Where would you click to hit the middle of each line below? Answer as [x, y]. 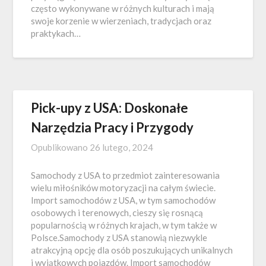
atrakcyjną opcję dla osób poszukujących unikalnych [132, 250]
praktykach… [56, 33]
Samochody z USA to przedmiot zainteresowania [126, 175]
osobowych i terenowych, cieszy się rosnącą [117, 213]
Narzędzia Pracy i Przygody [113, 127]
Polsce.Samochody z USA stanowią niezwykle [119, 237]
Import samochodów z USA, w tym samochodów [123, 200]
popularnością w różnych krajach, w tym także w [124, 225]
